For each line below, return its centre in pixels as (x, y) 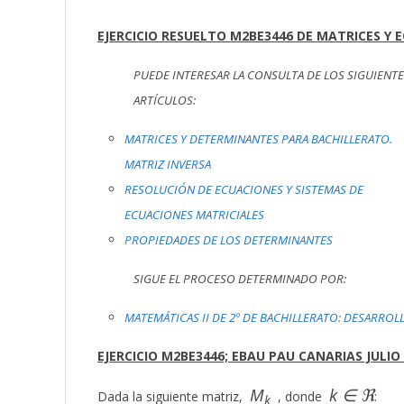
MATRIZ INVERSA (168, 164)
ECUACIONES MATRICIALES (194, 215)
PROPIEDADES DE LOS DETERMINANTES (229, 240)
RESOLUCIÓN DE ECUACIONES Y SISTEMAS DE (244, 189)
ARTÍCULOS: (165, 100)
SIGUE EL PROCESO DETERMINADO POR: (241, 279)
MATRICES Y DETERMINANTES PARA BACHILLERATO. (258, 139)
